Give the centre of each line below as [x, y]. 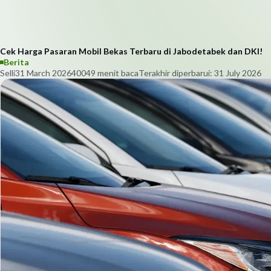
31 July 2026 [238, 73]
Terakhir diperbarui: [176, 73]
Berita [16, 62]
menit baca [117, 73]
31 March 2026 [43, 73]
